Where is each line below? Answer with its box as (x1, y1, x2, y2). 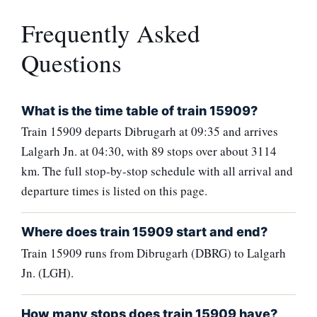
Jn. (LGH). (21, 264, 74, 281)
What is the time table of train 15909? (21, 103, 258, 118)
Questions (21, 45, 122, 79)
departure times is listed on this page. (21, 183, 207, 200)
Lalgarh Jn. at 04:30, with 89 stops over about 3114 (21, 143, 277, 160)
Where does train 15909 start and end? (21, 224, 267, 240)
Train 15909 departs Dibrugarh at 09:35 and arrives (21, 123, 278, 140)
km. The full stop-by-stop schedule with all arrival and (21, 163, 293, 180)
